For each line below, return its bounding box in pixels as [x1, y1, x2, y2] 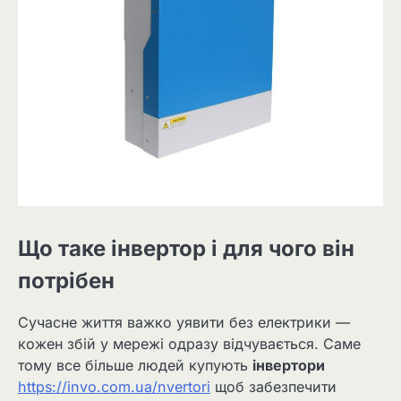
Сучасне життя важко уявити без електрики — [18, 313, 350, 332]
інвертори [252, 356, 325, 375]
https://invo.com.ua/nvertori [18, 378, 210, 397]
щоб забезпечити [210, 378, 337, 397]
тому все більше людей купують [18, 356, 252, 375]
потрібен [18, 268, 115, 294]
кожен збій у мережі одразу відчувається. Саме [18, 335, 361, 354]
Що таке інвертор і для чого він [18, 235, 354, 261]
